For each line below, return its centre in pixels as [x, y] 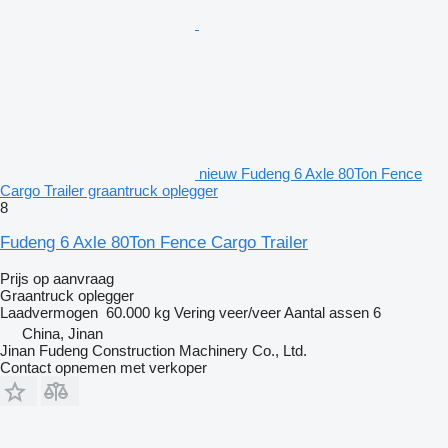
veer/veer [250, 312]
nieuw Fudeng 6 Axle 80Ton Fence [310, 173]
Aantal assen [326, 312]
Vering [194, 312]
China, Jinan [62, 333]
